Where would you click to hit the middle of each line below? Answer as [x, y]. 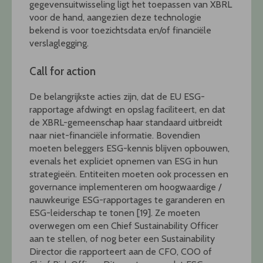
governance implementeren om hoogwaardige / [125, 187]
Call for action [63, 72]
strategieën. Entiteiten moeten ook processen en [129, 174]
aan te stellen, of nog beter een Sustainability [122, 239]
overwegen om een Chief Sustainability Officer [124, 226]
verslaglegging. [59, 43]
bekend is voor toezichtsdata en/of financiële [120, 31]
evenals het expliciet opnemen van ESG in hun [124, 161]
